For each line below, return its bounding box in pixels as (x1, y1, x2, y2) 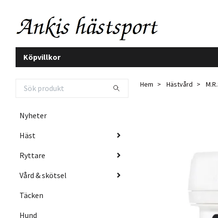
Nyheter (19, 110, 47, 120)
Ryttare (19, 150, 45, 160)
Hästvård (166, 79, 193, 89)
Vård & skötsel (19, 170, 67, 180)
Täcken (19, 190, 43, 200)
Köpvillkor (23, 52, 60, 62)
